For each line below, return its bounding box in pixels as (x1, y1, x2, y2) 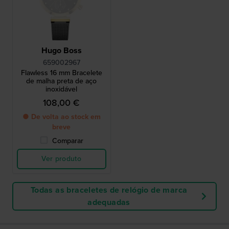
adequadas (87, 196, 130, 208)
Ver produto (41, 153, 82, 164)
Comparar (52, 135, 83, 146)
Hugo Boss (41, 44, 82, 56)
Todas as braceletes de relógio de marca (30, 184, 188, 196)
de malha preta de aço (26, 75, 97, 86)
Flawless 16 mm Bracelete (20, 67, 102, 78)
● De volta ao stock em (22, 111, 101, 122)
